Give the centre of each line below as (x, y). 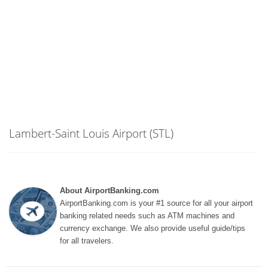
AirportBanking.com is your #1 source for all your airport (156, 203)
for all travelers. (87, 241)
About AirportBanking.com (109, 191)
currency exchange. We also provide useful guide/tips (153, 228)
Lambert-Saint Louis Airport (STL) (92, 133)
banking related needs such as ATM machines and (147, 216)
